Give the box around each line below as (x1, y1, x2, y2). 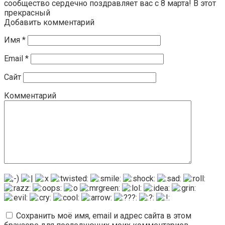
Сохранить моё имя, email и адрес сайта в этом (16, 210, 191, 220)
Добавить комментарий (4, 17, 94, 27)
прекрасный (4, 8, 50, 18)
